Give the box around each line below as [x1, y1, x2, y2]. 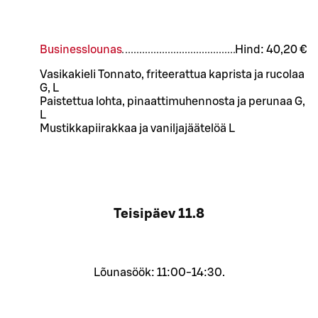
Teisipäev [114, 207, 175, 221]
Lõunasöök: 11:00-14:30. [93, 267, 225, 279]
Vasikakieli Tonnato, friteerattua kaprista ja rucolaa [40, 68, 305, 80]
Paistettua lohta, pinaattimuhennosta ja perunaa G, [40, 95, 305, 107]
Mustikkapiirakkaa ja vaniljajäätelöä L [40, 122, 235, 134]
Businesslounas [40, 43, 122, 55]
